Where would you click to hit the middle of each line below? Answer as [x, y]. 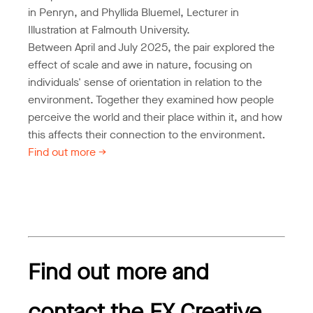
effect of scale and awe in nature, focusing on [140, 64]
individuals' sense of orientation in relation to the [145, 82]
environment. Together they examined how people [151, 99]
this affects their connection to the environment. [147, 134]
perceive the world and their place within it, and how [155, 117]
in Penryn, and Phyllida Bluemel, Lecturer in [133, 12]
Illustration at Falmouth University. [109, 29]
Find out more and [118, 272]
